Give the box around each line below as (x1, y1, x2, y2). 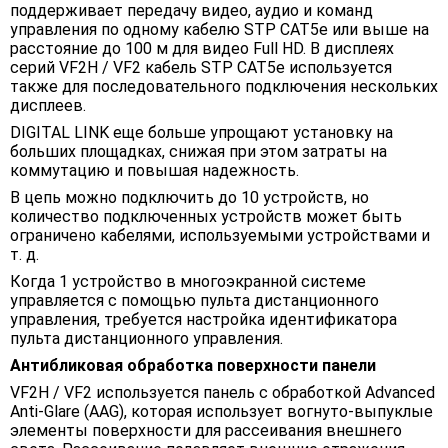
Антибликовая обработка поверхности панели (10, 356, 376, 376)
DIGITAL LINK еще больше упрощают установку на (10, 123, 393, 143)
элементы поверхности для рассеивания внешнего (10, 421, 402, 441)
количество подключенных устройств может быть (10, 207, 402, 227)
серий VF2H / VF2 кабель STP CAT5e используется (10, 58, 392, 78)
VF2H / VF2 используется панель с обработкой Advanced (10, 383, 435, 403)
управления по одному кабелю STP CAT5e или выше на (10, 20, 429, 40)
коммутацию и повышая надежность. (10, 161, 299, 181)
